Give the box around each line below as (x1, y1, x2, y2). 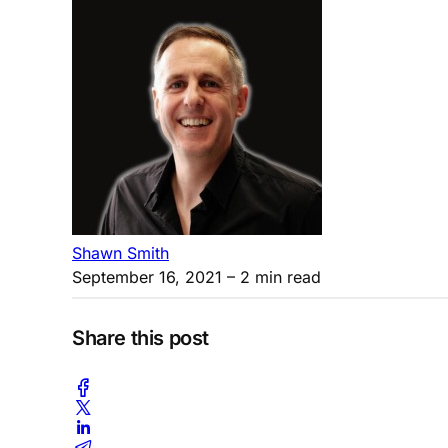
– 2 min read (222, 266, 321, 287)
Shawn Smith (72, 242, 169, 263)
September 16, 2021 (72, 266, 222, 287)
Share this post (72, 326, 209, 351)
